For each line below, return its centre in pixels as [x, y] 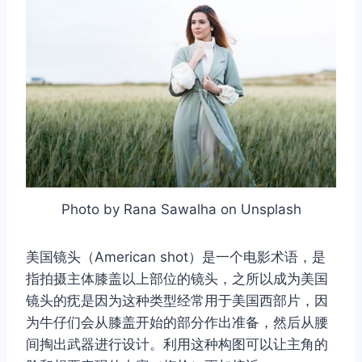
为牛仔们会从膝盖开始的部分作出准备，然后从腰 [177, 322]
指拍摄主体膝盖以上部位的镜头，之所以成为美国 [177, 278]
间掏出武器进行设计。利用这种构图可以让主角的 [177, 344]
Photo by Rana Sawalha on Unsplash [181, 209]
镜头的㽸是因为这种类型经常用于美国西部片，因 [177, 300]
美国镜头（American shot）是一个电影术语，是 [176, 257]
